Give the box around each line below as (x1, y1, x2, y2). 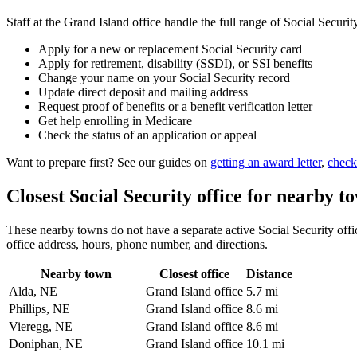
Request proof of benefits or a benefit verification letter (38, 100, 312, 114)
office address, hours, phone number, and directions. (6, 237, 268, 251)
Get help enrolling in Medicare (38, 114, 192, 128)
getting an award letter (210, 155, 321, 170)
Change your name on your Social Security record (38, 71, 290, 85)
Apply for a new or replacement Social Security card (38, 42, 302, 57)
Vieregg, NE (9, 319, 73, 333)
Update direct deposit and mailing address (38, 85, 248, 100)
